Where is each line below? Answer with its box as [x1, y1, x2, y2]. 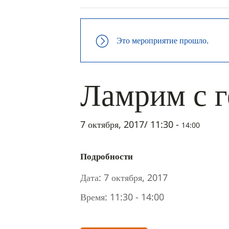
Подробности [80, 150, 133, 162]
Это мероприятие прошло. [117, 35, 209, 46]
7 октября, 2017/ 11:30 [80, 118, 173, 130]
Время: [80, 191, 107, 203]
